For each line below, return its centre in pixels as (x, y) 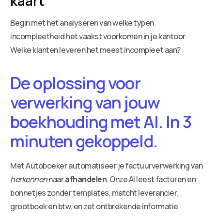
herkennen (29, 179)
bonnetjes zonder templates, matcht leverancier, (94, 193)
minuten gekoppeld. (84, 141)
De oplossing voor (75, 83)
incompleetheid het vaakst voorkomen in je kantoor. (99, 36)
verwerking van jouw (85, 102)
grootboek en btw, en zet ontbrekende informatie (94, 206)
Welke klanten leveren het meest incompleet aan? (95, 50)
